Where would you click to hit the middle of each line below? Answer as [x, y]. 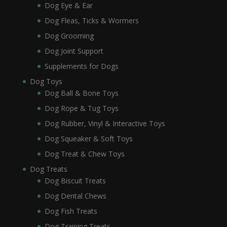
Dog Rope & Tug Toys [81, 108]
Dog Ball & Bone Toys [81, 93]
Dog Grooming [69, 36]
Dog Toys [46, 82]
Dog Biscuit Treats [75, 181]
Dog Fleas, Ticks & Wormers [91, 21]
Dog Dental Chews [75, 196]
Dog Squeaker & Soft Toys [88, 139]
